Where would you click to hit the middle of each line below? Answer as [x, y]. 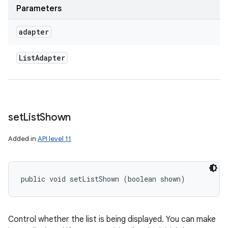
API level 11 [54, 139]
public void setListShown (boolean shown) [103, 179]
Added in [23, 139]
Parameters [39, 9]
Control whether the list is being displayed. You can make [112, 219]
